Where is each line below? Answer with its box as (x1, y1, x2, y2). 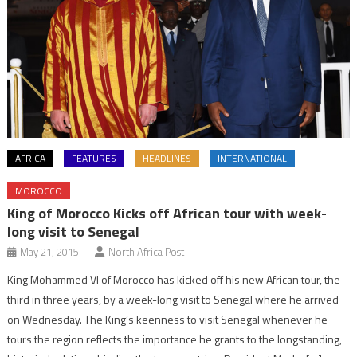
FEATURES (72, 150, 117, 166)
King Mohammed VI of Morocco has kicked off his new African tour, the (7, 270, 341, 288)
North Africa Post (108, 243, 185, 260)
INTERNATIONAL (218, 150, 288, 166)
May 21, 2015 (20, 243, 80, 260)
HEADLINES (143, 150, 192, 166)
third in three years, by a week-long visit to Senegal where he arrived (7, 290, 339, 308)
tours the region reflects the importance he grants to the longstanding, (7, 330, 343, 347)
